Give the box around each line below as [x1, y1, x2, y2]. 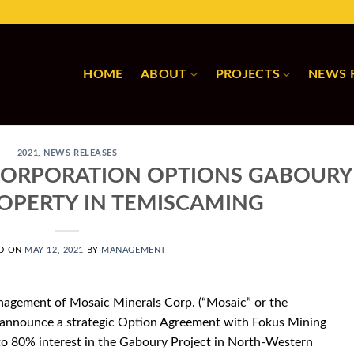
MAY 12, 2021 [24, 245, 84, 254]
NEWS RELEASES [43, 149, 118, 157]
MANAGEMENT [101, 245, 167, 254]
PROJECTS [215, 68, 281, 81]
